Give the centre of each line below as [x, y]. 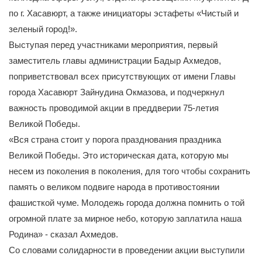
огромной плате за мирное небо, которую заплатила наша [125, 218]
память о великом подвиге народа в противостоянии [114, 187]
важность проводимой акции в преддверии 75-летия [114, 108]
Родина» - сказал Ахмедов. [63, 234]
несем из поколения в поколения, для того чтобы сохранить [130, 171]
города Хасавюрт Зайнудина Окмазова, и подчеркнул [117, 92]
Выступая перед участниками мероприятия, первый [113, 44]
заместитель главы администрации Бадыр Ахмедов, [115, 60]
